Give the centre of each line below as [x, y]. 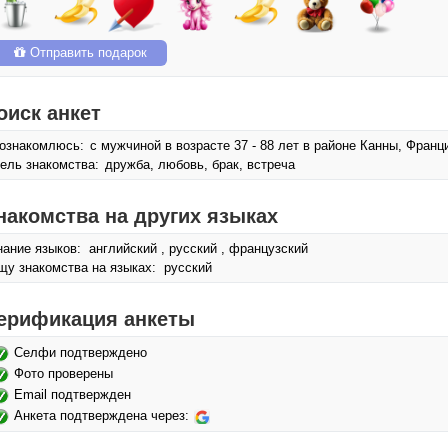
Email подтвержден [72, 394]
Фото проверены [63, 373]
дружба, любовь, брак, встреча [198, 164]
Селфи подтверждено [80, 352]
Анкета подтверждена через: [103, 415]
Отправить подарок [86, 52]
